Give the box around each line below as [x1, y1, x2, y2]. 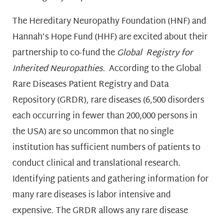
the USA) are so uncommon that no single [12, 124, 174, 140]
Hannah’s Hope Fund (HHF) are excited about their [12, 29, 208, 45]
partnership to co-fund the [12, 45, 117, 61]
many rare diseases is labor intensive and [12, 187, 171, 203]
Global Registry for [117, 45, 193, 61]
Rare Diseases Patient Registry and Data [12, 76, 169, 92]
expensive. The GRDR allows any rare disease [12, 203, 188, 219]
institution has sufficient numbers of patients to [12, 140, 200, 155]
